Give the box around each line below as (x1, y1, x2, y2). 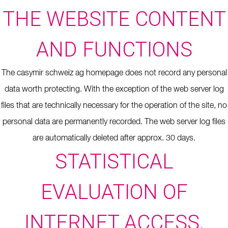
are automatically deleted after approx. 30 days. (33, 134, 195, 142)
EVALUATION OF (40, 180, 188, 204)
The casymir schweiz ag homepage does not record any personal (1, 69, 227, 77)
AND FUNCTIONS (36, 38, 192, 62)
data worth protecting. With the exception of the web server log (4, 85, 224, 94)
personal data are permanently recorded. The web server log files (3, 118, 225, 126)
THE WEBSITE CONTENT (2, 7, 226, 31)
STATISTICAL (54, 150, 174, 174)
